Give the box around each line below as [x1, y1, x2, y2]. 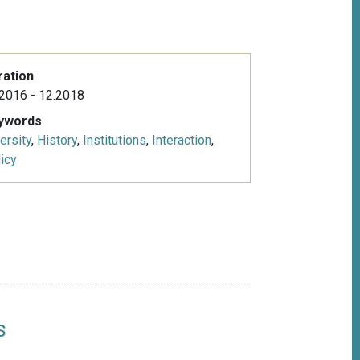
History [36, 133, 77, 149]
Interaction [151, 133, 211, 149]
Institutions [82, 133, 146, 149]
